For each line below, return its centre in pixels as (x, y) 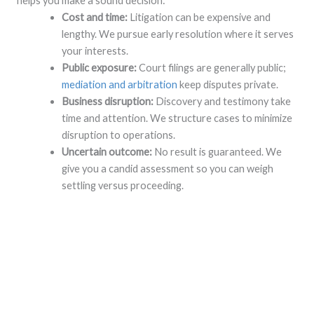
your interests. (95, 50)
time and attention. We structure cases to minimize (177, 118)
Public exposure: (99, 67)
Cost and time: (95, 17)
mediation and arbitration (119, 84)
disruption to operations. (118, 135)
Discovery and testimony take (222, 101)
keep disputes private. (227, 84)
